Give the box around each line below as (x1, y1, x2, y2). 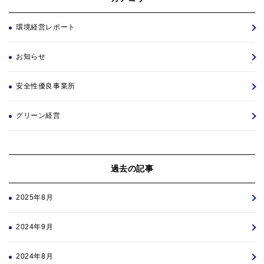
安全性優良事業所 (16, 82, 75, 90)
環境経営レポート (16, 23, 75, 31)
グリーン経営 (16, 111, 61, 120)
